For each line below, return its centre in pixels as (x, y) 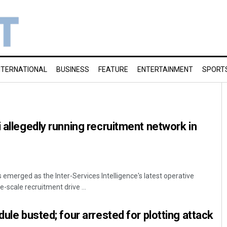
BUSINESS (73, 69)
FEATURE (113, 69)
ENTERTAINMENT (165, 69)
